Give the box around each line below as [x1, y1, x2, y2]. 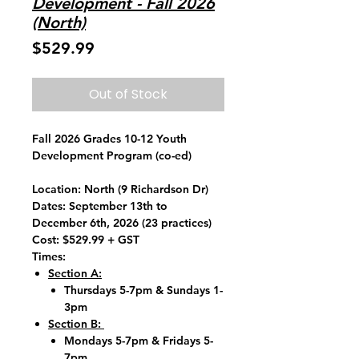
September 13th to [66, 199, 167, 213]
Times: [32, 249, 66, 264]
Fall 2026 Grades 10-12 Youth [32, 131, 187, 146]
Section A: [48, 266, 102, 280]
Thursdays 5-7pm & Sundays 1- [64, 283, 223, 297]
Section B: [48, 317, 104, 331]
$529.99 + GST [59, 232, 139, 247]
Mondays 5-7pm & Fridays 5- [64, 333, 213, 348]
